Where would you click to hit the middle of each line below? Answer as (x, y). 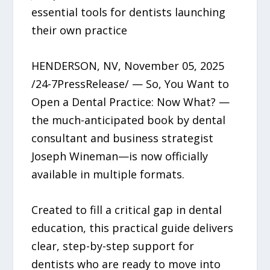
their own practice (80, 30)
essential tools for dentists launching (129, 12)
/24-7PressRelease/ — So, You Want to (130, 83)
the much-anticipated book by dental (129, 120)
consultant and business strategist (123, 138)
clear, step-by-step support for (113, 246)
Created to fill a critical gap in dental (127, 209)
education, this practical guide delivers (133, 228)
